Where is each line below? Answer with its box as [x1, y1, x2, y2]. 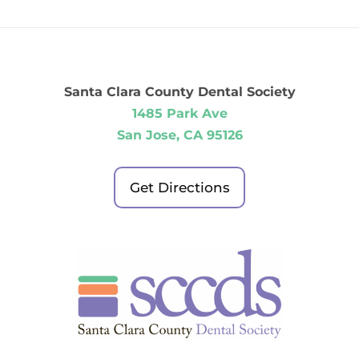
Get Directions [130, 179, 230, 196]
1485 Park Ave [131, 105, 228, 121]
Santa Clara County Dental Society [63, 83, 296, 99]
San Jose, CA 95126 [116, 127, 243, 143]
